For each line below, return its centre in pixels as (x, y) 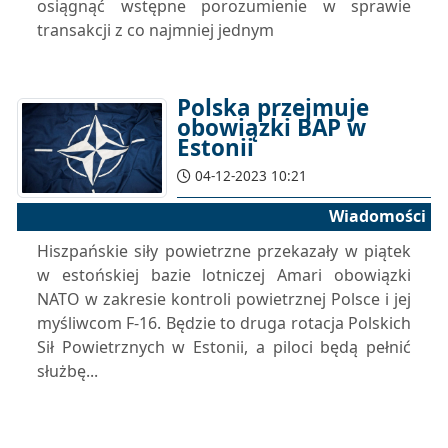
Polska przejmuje (273, 107)
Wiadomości (377, 216)
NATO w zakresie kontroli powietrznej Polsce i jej (224, 299)
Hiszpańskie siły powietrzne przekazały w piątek (224, 251)
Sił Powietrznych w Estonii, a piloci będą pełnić (224, 347)
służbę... (67, 371)
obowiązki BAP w (271, 127)
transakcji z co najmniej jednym (155, 30)
